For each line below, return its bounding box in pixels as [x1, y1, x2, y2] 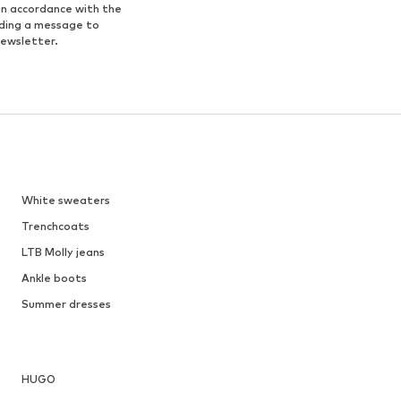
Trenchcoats [21, 219, 90, 234]
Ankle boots [21, 271, 87, 286]
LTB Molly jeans [21, 245, 105, 260]
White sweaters [21, 193, 110, 208]
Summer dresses [21, 297, 111, 311]
